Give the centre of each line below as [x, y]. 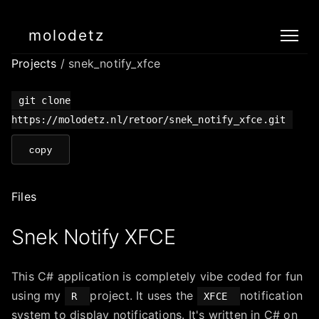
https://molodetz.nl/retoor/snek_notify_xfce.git [149, 120]
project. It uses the [143, 296]
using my [38, 296]
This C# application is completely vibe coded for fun [157, 276]
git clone [45, 100]
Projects [36, 63]
